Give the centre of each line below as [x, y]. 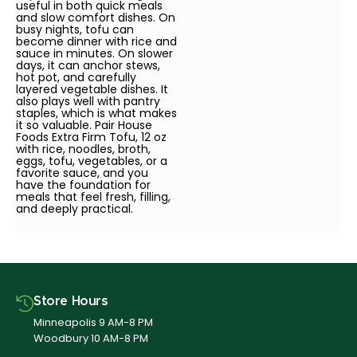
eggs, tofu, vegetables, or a [92, 161]
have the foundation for [83, 185]
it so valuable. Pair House [84, 126]
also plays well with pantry [88, 102]
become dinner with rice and [96, 42]
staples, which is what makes [96, 114]
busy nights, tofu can [75, 30]
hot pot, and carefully [76, 78]
